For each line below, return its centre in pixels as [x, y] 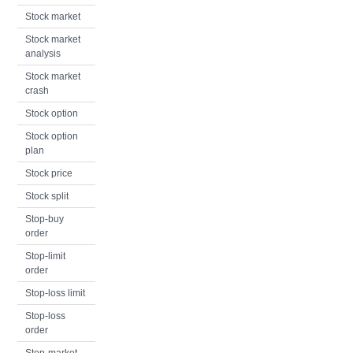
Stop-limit [45, 256]
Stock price [49, 173]
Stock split [47, 196]
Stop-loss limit [55, 293]
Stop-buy [45, 219]
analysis [43, 54]
